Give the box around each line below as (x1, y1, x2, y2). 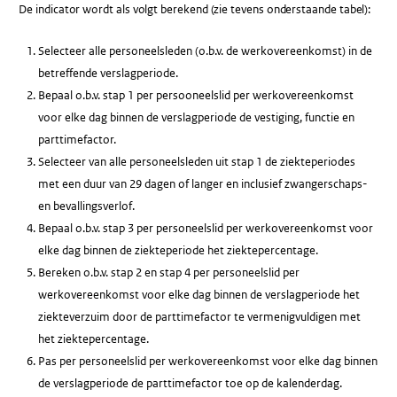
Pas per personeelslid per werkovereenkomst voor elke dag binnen (37, 353, 378, 369)
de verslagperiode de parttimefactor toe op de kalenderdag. (37, 375, 342, 391)
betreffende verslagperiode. (37, 65, 178, 81)
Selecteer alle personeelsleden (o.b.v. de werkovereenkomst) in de (37, 43, 372, 58)
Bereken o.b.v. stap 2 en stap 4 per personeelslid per (37, 264, 300, 280)
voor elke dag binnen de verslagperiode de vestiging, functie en (37, 109, 354, 125)
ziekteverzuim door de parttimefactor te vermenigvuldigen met (37, 308, 361, 324)
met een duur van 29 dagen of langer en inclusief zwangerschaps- (37, 175, 368, 191)
